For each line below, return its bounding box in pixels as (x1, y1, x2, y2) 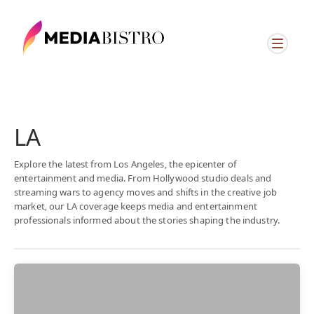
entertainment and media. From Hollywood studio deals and (14, 172, 272, 184)
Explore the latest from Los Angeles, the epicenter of (14, 158, 236, 170)
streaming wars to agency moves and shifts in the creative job (14, 186, 277, 198)
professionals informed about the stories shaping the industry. (14, 214, 280, 226)
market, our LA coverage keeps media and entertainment (14, 200, 257, 212)
